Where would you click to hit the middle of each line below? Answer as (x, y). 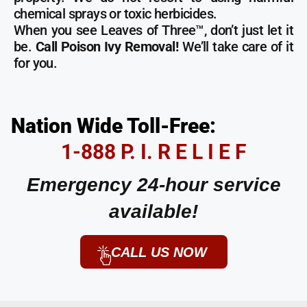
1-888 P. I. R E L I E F (153, 151)
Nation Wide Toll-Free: (113, 125)
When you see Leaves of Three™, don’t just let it (153, 30)
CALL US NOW (159, 252)
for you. (36, 63)
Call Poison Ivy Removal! (107, 46)
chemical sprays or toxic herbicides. (115, 13)
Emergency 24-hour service (153, 184)
